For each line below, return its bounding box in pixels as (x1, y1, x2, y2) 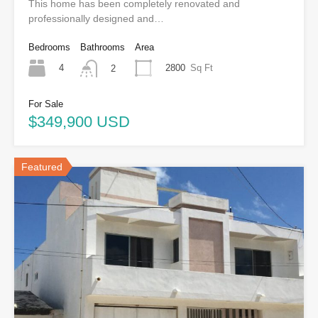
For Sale (28, 98, 63, 109)
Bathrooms (80, 42, 125, 53)
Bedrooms (28, 42, 70, 53)
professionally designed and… (28, 13, 164, 25)
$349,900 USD (28, 112, 130, 131)
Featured (21, 160, 62, 172)
